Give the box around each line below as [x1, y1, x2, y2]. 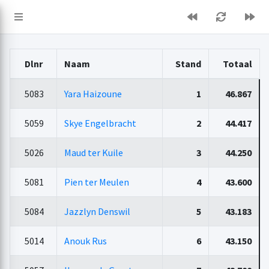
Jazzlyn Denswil [64, 205, 130, 217]
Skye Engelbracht [64, 117, 136, 129]
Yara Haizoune [64, 88, 122, 100]
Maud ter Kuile [64, 147, 123, 159]
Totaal [222, 58, 252, 70]
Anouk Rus [64, 235, 107, 247]
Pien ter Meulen [64, 176, 129, 188]
